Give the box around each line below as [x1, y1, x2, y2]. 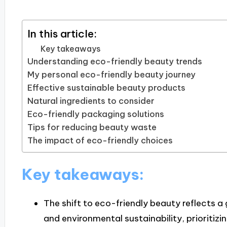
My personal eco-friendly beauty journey [27, 69, 196, 80]
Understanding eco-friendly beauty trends [27, 56, 202, 67]
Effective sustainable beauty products [27, 83, 185, 93]
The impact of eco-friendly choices [27, 135, 173, 146]
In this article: [27, 27, 97, 41]
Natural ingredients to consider [27, 96, 155, 106]
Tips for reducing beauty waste [27, 122, 157, 133]
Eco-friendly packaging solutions [27, 109, 164, 120]
